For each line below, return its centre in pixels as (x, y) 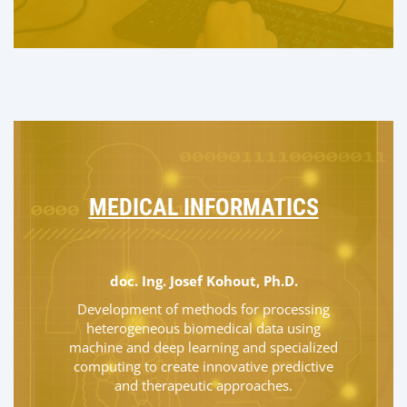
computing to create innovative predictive (203, 366)
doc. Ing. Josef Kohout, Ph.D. (203, 281)
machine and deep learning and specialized (203, 347)
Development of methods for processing (203, 309)
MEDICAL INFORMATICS (203, 207)
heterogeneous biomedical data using (203, 328)
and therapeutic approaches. (203, 385)
